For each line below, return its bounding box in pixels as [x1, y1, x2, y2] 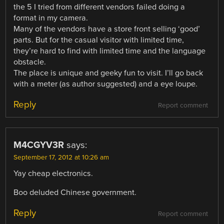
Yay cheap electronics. [13, 168, 93, 178]
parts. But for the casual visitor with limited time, [13, 34, 184, 45]
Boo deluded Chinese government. [13, 187, 137, 197]
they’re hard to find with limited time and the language [13, 45, 206, 56]
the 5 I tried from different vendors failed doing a [13, 1, 185, 12]
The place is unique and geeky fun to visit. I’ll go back [13, 67, 203, 78]
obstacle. [13, 56, 46, 67]
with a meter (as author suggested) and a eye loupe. [13, 78, 198, 89]
